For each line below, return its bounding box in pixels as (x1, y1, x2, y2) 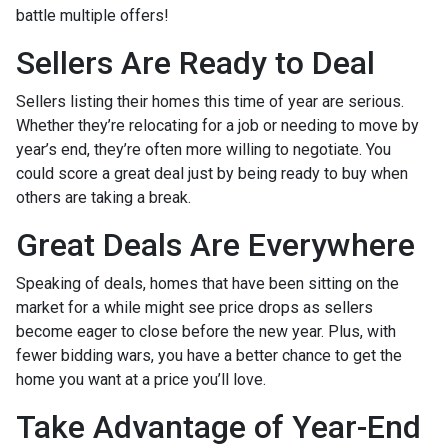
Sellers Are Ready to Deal (16, 43, 375, 82)
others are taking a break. (16, 187, 191, 207)
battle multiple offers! (16, 5, 169, 25)
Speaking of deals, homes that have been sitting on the (16, 273, 399, 293)
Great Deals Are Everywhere (16, 225, 415, 264)
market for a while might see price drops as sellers (16, 297, 373, 317)
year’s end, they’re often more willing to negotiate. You (16, 139, 391, 159)
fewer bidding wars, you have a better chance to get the (16, 345, 402, 365)
